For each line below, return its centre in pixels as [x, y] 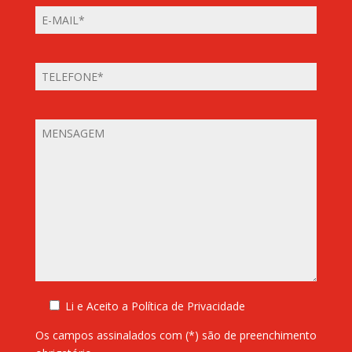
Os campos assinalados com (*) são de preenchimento [176, 335]
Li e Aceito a [98, 306]
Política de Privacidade [188, 306]
